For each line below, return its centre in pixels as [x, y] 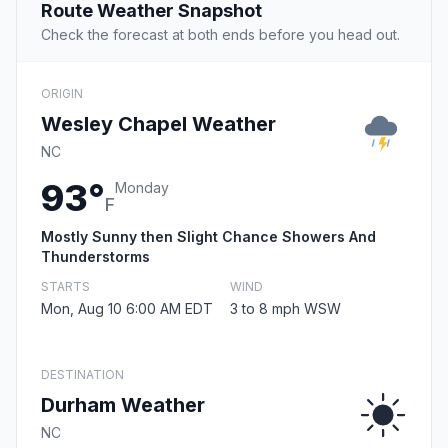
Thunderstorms [95, 257]
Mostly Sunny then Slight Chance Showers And [208, 237]
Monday [142, 188]
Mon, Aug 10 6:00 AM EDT [127, 309]
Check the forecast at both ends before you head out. [220, 35]
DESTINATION [82, 375]
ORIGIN [62, 94]
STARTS [65, 287]
